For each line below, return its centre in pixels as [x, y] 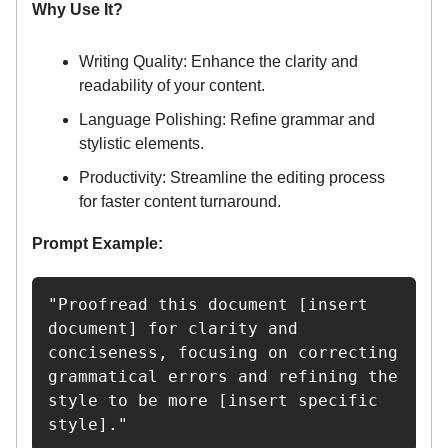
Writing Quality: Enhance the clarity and [218, 62]
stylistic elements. [141, 144]
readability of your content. [172, 86]
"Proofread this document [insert [208, 305]
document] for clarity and [173, 329]
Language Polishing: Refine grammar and [227, 120]
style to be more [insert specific [213, 401]
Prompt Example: [97, 244]
